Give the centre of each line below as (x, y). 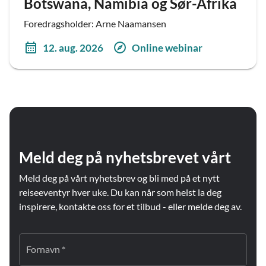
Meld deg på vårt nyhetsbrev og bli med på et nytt (119, 178)
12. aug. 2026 (73, 47)
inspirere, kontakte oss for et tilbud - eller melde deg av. (130, 206)
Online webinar (167, 47)
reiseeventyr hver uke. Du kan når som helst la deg (120, 192)
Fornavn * (46, 249)
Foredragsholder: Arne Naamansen (95, 23)
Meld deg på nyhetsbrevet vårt (125, 157)
